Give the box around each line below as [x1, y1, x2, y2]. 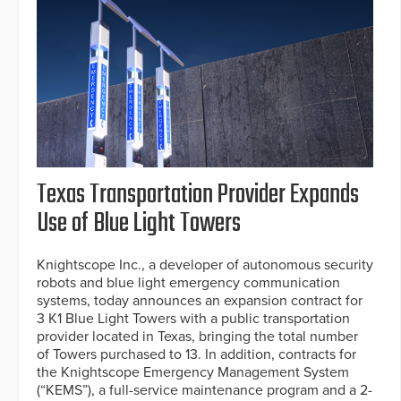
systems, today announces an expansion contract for [37, 291, 363, 310]
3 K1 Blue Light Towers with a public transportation [37, 309, 350, 328]
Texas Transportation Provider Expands [37, 174, 359, 216]
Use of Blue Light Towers [37, 202, 241, 244]
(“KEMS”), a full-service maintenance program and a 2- [37, 380, 372, 399]
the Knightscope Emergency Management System [37, 363, 349, 381]
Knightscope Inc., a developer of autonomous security [37, 255, 373, 274]
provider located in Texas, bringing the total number [37, 327, 358, 346]
